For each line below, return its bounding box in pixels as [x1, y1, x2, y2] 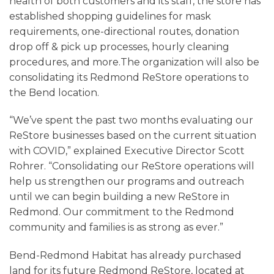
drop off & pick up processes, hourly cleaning [9, 40, 229, 53]
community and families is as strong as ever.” [9, 221, 223, 234]
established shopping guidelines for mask [9, 10, 211, 22]
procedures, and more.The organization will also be [9, 56, 259, 68]
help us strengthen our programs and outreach [9, 176, 244, 188]
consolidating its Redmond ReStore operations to [9, 71, 249, 83]
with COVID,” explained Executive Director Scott [9, 145, 245, 157]
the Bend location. [9, 86, 99, 98]
